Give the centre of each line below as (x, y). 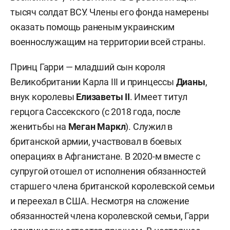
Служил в (153, 126)
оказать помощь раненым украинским (92, 27)
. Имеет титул (159, 97)
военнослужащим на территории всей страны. (108, 42)
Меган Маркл (97, 126)
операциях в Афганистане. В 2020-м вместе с (105, 156)
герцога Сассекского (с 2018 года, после (96, 111)
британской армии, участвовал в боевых (96, 141)
